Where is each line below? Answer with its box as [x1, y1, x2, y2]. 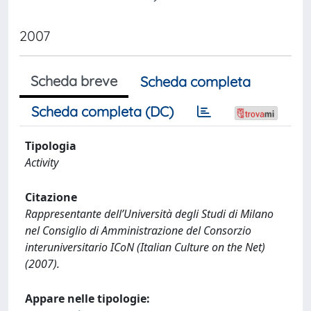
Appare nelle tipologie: [25, 291, 150, 306]
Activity [25, 155, 58, 170]
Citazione [25, 190, 77, 205]
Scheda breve [31, 72, 117, 90]
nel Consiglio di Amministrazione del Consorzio [25, 223, 251, 238]
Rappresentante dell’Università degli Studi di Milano [25, 206, 274, 221]
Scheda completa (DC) [31, 103, 174, 120]
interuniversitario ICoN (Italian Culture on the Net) [25, 239, 265, 255]
